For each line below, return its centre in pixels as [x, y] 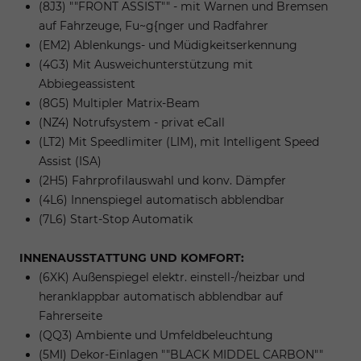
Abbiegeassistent [87, 83]
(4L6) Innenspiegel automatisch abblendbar [162, 199]
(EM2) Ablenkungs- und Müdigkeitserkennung [168, 45]
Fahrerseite [71, 315]
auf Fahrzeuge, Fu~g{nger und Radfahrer [154, 25]
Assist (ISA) [70, 161]
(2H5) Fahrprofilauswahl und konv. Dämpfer [162, 180]
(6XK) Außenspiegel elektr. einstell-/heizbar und [172, 277]
